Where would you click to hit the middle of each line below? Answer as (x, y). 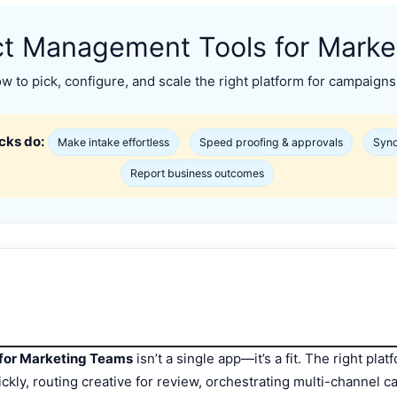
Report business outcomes (197, 174)
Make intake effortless (113, 143)
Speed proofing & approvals (271, 143)
